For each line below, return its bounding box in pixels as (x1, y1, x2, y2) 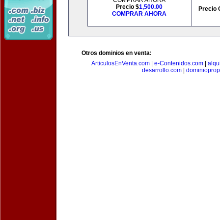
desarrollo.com (141, 67, 182, 74)
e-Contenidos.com (154, 60, 203, 67)
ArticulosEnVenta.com (91, 60, 150, 67)
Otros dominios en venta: (82, 50, 152, 56)
